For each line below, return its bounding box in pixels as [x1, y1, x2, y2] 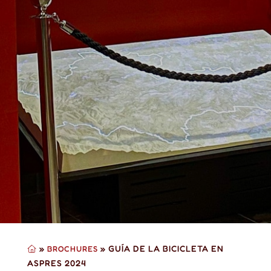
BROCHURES [47, 244, 98, 254]
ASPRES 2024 [27, 258, 87, 269]
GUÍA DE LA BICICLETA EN [108, 243, 224, 254]
